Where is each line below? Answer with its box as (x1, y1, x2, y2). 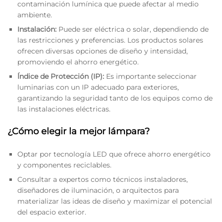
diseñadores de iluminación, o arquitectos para (17, 185, 179, 195)
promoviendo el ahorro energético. (17, 57, 139, 67)
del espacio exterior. (17, 207, 86, 217)
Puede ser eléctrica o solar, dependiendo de (56, 25, 209, 34)
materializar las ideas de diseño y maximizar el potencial (17, 196, 212, 206)
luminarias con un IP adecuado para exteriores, (17, 83, 179, 92)
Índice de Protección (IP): (17, 72, 104, 81)
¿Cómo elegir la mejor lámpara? (7, 125, 150, 137)
